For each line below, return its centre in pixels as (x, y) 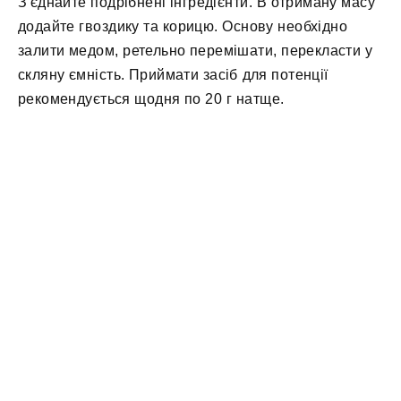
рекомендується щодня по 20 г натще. (151, 98)
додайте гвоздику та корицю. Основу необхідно (183, 26)
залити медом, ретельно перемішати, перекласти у (196, 50)
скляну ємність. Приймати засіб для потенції (173, 74)
